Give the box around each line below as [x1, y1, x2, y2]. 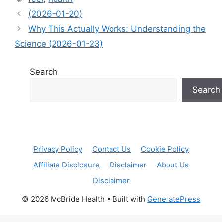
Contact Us [92, 144, 131, 154]
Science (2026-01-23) [15, 38, 103, 49]
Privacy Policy [33, 144, 82, 154]
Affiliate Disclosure [33, 160, 100, 169]
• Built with [105, 194, 147, 204]
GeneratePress [147, 194, 200, 204]
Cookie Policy [141, 144, 189, 154]
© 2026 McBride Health [22, 194, 105, 204]
